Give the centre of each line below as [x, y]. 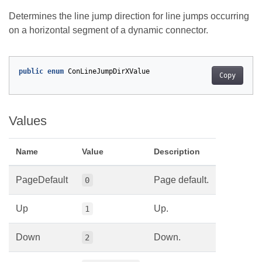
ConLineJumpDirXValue [109, 71]
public [31, 71]
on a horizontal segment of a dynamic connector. [108, 30]
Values [28, 120]
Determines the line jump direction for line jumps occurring [129, 16]
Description [177, 151]
